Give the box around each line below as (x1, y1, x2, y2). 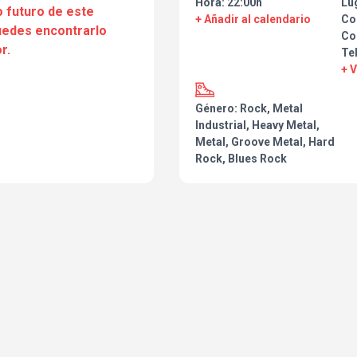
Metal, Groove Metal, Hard (195, 135, 335, 149)
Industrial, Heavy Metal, (195, 119, 320, 132)
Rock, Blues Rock (195, 152, 287, 166)
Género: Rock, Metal (195, 102, 303, 116)
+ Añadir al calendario (195, 13, 311, 26)
